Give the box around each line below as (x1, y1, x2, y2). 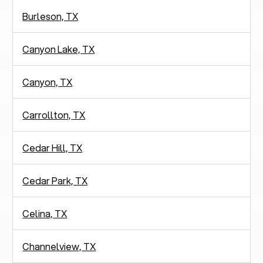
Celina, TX (22, 206, 68, 220)
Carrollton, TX (22, 107, 86, 122)
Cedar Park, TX (22, 173, 88, 187)
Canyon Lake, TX (22, 42, 95, 56)
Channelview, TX (22, 239, 96, 253)
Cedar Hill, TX (22, 140, 83, 154)
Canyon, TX (22, 75, 73, 89)
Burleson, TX (22, 9, 79, 23)
